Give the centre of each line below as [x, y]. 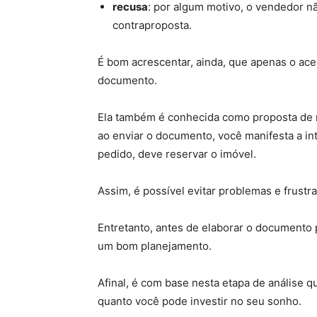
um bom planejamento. [155, 246]
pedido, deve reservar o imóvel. [177, 154]
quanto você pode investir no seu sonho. [200, 301]
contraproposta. [152, 25]
